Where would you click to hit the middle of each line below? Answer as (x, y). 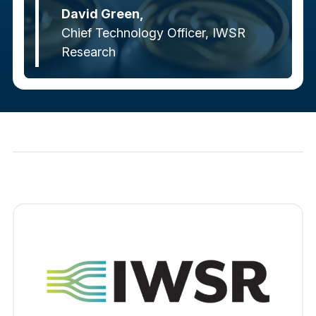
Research (88, 52)
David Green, (102, 14)
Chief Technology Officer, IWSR (153, 33)
